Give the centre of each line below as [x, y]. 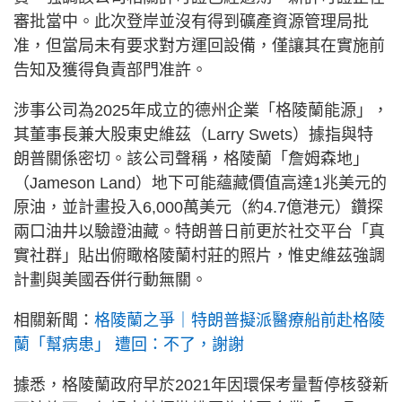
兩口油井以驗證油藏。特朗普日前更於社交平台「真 [199, 231]
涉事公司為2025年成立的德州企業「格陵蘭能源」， [201, 110]
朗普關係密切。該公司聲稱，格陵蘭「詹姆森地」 [191, 158]
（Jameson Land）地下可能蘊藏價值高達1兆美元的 [200, 183]
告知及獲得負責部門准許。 [110, 70]
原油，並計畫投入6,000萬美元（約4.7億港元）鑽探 [198, 207]
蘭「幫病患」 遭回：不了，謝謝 [129, 344]
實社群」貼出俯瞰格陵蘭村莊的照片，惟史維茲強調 [199, 255]
